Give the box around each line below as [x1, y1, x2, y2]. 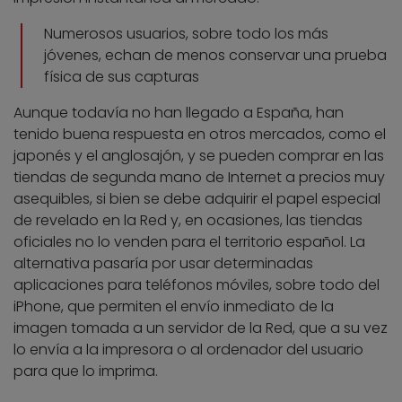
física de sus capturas [44, 66, 199, 88]
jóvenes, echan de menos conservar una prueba [44, 45, 387, 66]
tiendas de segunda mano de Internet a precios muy [13, 167, 385, 188]
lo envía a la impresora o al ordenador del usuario [13, 339, 363, 361]
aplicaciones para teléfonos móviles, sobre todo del [13, 275, 380, 296]
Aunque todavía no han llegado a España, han [13, 102, 344, 124]
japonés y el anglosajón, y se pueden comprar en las [13, 145, 384, 167]
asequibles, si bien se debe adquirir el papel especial [13, 188, 380, 210]
